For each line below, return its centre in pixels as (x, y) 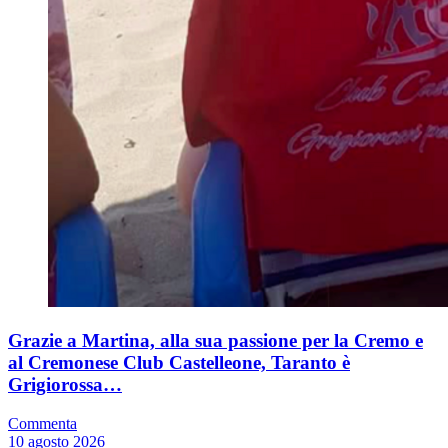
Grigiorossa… (65, 385)
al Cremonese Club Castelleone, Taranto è (179, 363)
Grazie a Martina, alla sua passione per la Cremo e (215, 341)
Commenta (42, 423)
